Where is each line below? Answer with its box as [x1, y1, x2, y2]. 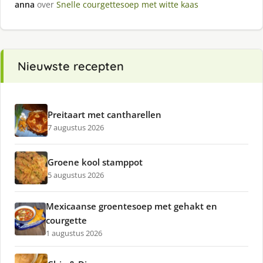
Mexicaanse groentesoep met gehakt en [45, 200, 217, 213]
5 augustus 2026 [48, 170, 104, 181]
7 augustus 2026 [48, 122, 104, 133]
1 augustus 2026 [45, 228, 102, 239]
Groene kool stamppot [48, 156, 143, 168]
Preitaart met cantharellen [48, 109, 161, 121]
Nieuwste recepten [18, 59, 124, 74]
